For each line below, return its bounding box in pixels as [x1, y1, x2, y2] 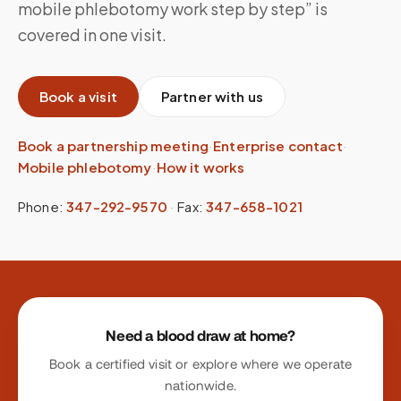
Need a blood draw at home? [106, 327, 295, 345]
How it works [156, 158, 245, 175]
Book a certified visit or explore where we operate [48, 356, 353, 371]
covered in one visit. [18, 24, 166, 45]
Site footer [17, 300, 91, 319]
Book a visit [39, 88, 117, 105]
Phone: [18, 198, 64, 215]
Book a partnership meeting [18, 137, 209, 154]
